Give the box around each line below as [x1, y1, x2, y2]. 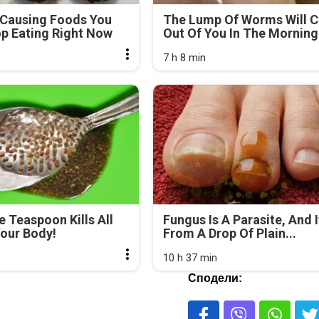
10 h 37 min [162, 251, 217, 265]
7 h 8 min [162, 51, 206, 64]
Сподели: [187, 272, 242, 285]
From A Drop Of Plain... [162, 226, 296, 241]
